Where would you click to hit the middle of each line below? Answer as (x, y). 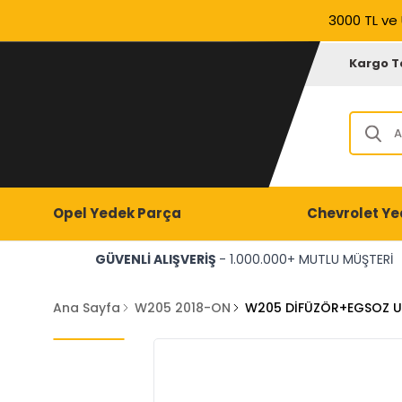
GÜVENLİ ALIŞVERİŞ (157, 259)
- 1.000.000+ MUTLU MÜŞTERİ (306, 259)
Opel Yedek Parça (117, 213)
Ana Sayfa (86, 308)
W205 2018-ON (182, 308)
